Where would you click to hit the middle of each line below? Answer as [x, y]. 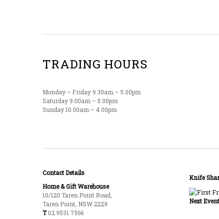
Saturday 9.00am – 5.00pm [80, 100]
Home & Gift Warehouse [76, 186]
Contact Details [64, 172]
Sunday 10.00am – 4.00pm [80, 109]
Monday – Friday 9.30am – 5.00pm [92, 92]
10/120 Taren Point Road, [77, 195]
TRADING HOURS [95, 64]
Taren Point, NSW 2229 [75, 204]
